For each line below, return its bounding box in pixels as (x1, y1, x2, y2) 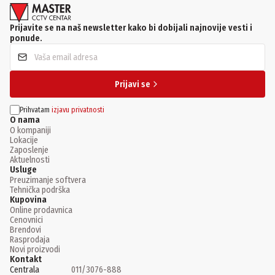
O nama (10, 115, 40, 126)
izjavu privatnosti (52, 106, 104, 115)
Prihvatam (20, 106, 50, 115)
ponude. (10, 33, 42, 44)
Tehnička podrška (10, 185, 70, 196)
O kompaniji (10, 125, 51, 136)
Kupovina (10, 195, 47, 206)
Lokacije (10, 135, 38, 146)
